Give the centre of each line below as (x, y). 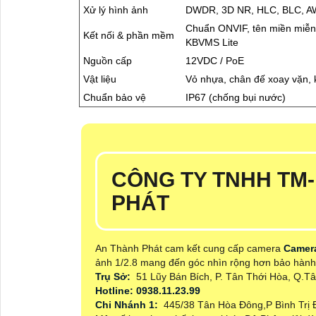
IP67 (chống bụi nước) (236, 98)
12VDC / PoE (215, 61)
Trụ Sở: (114, 277)
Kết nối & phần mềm (129, 36)
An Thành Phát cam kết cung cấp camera (189, 249)
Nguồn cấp (108, 61)
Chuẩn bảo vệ (115, 98)
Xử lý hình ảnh (116, 10)
